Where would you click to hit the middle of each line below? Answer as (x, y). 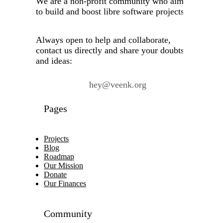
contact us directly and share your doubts (110, 50)
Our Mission (63, 165)
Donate (55, 174)
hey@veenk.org (117, 85)
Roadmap (59, 156)
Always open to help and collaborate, (103, 40)
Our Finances (65, 183)
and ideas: (54, 60)
